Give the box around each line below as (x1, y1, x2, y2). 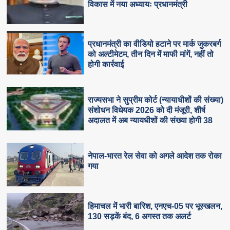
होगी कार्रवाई (88, 60, 124, 69)
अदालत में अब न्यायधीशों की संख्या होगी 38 (88, 116, 213, 125)
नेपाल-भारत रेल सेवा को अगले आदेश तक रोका (88, 151, 222, 161)
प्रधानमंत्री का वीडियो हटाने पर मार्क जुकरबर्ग (88, 40, 221, 49)
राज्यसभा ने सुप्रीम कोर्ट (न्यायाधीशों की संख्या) (88, 95, 224, 105)
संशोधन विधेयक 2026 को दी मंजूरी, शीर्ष (88, 106, 206, 115)
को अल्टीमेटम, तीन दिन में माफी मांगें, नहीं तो (88, 50, 214, 59)
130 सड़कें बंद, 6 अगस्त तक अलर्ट (88, 212, 191, 221)
